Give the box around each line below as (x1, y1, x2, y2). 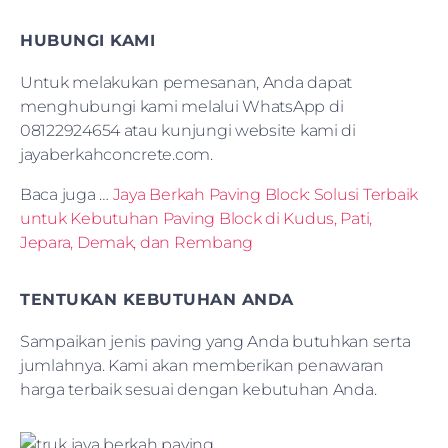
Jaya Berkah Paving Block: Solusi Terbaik (112, 184, 418, 204)
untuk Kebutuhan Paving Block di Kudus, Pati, (20, 208, 373, 228)
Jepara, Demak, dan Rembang (20, 232, 253, 252)
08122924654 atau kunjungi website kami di (20, 120, 356, 140)
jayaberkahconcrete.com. (20, 144, 213, 164)
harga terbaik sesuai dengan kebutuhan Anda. (20, 379, 377, 399)
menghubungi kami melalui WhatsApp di (20, 96, 344, 116)
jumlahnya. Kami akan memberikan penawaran (20, 355, 384, 375)
